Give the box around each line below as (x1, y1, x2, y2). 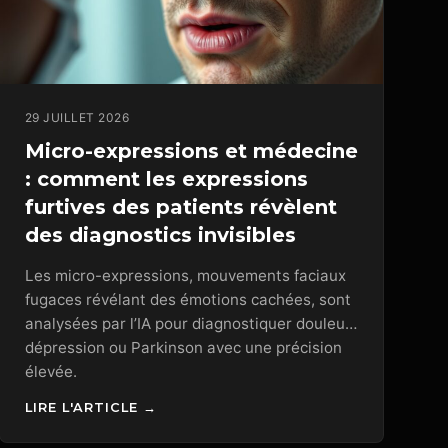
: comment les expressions (24, 166, 308, 191)
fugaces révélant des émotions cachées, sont (24, 289, 351, 309)
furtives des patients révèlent (24, 194, 337, 219)
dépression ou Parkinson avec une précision (24, 337, 342, 357)
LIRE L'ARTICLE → (24, 400, 157, 416)
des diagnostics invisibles (24, 222, 296, 247)
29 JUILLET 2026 (24, 109, 130, 125)
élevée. (24, 361, 77, 381)
